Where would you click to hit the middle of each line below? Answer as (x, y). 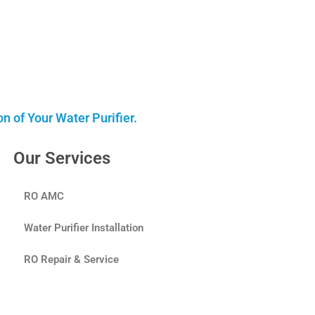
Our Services (62, 158)
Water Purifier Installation (84, 227)
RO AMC (44, 196)
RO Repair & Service (71, 259)
